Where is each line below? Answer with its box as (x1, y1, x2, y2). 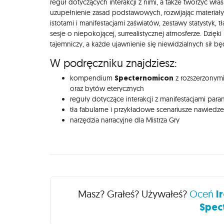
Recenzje (49, 174, 101, 192)
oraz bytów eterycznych (70, 83, 144, 93)
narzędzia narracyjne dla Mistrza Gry (70, 115, 179, 124)
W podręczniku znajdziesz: (50, 55, 177, 70)
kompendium (70, 73, 114, 82)
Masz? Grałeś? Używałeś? (77, 187, 189, 200)
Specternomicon (114, 72, 173, 83)
